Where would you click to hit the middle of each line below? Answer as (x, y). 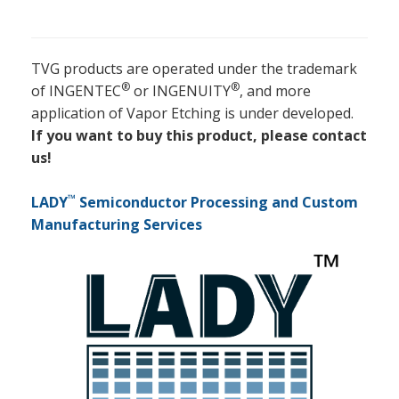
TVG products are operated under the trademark (194, 69)
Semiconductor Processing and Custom (217, 203)
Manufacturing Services (117, 225)
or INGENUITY (180, 91)
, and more (275, 91)
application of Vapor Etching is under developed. (192, 114)
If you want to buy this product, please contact (199, 136)
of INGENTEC (76, 91)
